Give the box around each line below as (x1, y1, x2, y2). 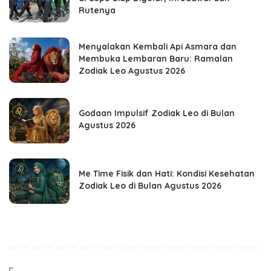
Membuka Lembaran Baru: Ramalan (79, 53, 233, 64)
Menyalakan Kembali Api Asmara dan (79, 41, 237, 52)
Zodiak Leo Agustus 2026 (79, 65, 185, 76)
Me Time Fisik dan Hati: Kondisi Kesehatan (79, 168, 255, 179)
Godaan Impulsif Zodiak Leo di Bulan (79, 108, 235, 119)
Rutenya (79, 5, 116, 16)
